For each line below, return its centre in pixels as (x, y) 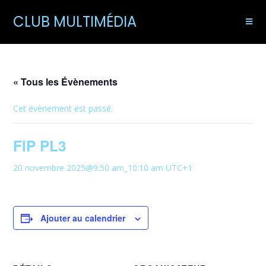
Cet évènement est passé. (63, 108)
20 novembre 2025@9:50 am (69, 168)
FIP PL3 (40, 145)
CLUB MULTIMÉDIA (75, 22)
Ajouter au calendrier (83, 218)
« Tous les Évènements (66, 82)
